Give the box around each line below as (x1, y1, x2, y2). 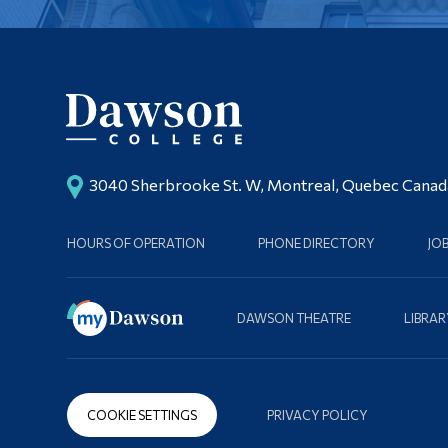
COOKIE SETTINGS (87, 407, 198, 423)
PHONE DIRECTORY (258, 235, 376, 251)
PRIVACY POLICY (267, 407, 369, 423)
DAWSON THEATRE (237, 310, 352, 326)
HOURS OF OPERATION (67, 235, 206, 251)
